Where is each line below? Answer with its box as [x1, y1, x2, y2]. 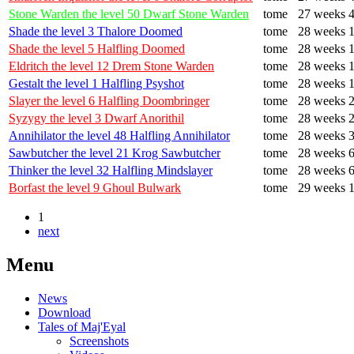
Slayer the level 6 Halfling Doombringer [9, 93, 209, 107]
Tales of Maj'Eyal [38, 319, 126, 333]
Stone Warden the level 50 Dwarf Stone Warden [9, 6, 249, 21]
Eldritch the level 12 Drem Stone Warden [9, 58, 214, 73]
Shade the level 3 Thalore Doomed [9, 24, 183, 38]
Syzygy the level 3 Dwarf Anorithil [9, 111, 184, 125]
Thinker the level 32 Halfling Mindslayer [9, 163, 213, 177]
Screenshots [70, 333, 129, 348]
